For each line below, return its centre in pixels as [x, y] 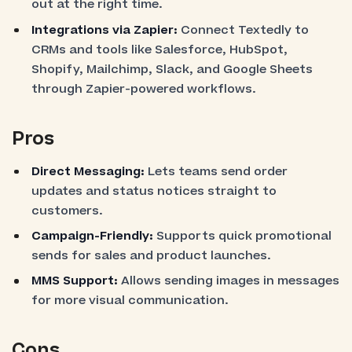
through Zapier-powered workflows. [144, 89]
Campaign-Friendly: [93, 236]
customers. [68, 211]
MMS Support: [77, 281]
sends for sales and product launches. [152, 255]
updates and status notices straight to [154, 191]
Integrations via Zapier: [106, 30]
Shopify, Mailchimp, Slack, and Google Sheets [172, 69]
